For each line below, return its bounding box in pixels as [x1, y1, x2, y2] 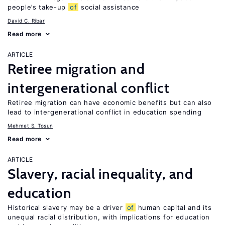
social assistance [78, 3, 140, 11]
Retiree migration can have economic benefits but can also [8, 98, 212, 106]
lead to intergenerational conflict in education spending [8, 108, 202, 116]
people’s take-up [8, 3, 68, 11]
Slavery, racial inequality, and [8, 165, 194, 182]
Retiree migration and [8, 60, 145, 77]
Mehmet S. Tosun [8, 123, 53, 129]
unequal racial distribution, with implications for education [8, 213, 210, 221]
